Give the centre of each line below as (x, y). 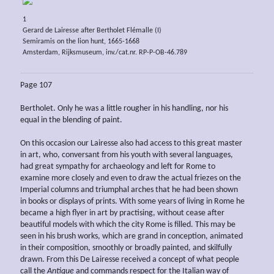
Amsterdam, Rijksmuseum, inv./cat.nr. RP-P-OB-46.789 (105, 53)
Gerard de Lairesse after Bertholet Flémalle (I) (92, 31)
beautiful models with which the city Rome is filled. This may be (128, 225)
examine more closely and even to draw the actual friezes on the (131, 179)
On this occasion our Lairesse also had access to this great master (131, 144)
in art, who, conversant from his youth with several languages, (127, 155)
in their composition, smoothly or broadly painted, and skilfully (126, 248)
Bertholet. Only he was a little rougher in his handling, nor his (124, 109)
